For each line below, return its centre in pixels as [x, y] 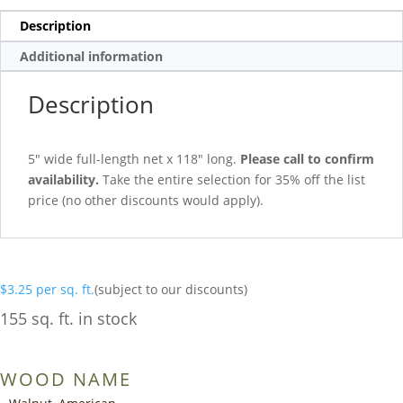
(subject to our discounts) [171, 290]
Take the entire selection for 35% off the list [232, 180]
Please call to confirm [307, 159]
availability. [63, 180]
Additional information [91, 56]
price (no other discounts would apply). [146, 201]
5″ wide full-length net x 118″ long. [134, 159]
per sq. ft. [65, 290]
